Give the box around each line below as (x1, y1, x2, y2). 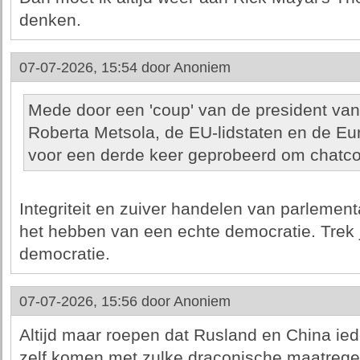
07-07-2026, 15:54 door (18, 59, 174, 76)
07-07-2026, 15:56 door (18, 293, 174, 309)
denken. (18, 10, 81, 30)
